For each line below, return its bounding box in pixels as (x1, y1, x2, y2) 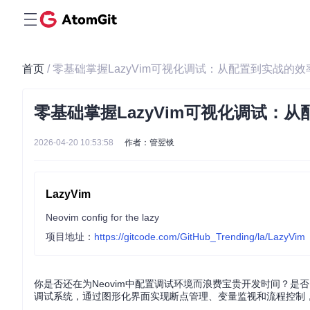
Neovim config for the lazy (46, 212, 159, 223)
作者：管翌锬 (125, 138, 174, 147)
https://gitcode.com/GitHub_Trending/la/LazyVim (94, 231, 305, 242)
